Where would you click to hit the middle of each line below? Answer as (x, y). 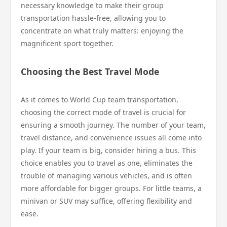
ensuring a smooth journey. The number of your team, (113, 125)
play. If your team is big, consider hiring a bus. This (108, 150)
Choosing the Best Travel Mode (90, 71)
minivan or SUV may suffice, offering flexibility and (106, 201)
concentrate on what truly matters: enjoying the (102, 31)
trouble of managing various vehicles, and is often (106, 176)
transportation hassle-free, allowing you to (93, 18)
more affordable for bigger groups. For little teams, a (111, 188)
